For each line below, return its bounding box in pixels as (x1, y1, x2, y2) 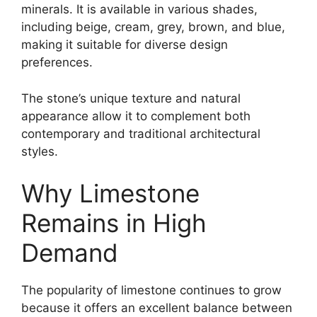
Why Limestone (21, 178, 200, 209)
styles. (21, 144, 58, 158)
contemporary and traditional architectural (21, 126, 260, 141)
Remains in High (21, 208, 207, 238)
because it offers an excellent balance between (21, 301, 292, 316)
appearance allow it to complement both (21, 108, 250, 123)
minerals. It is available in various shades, (21, 2, 258, 17)
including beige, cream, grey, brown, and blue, (21, 20, 285, 35)
